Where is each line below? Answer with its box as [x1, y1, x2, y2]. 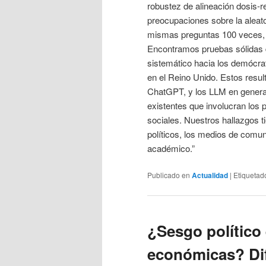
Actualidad [192, 170, 228, 181]
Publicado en [147, 170, 190, 180]
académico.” [147, 141, 195, 154]
